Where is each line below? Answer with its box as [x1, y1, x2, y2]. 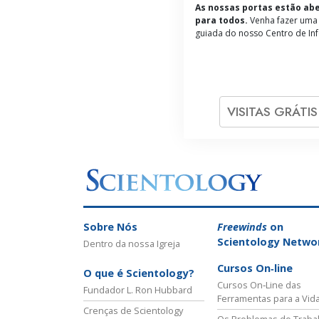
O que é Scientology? [83, 266, 194, 281]
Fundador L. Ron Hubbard [83, 283, 192, 297]
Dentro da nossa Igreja [83, 237, 180, 251]
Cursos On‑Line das [217, 278, 301, 292]
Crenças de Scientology [83, 304, 183, 318]
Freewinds [217, 220, 267, 234]
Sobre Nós [83, 220, 137, 234]
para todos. [195, 14, 248, 26]
